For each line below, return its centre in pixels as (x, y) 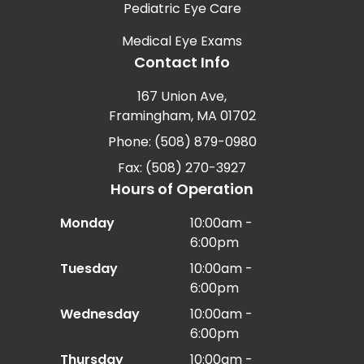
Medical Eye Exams (182, 41)
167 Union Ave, (182, 97)
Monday (87, 223)
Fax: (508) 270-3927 (182, 168)
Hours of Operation (182, 189)
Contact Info (182, 63)
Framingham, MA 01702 (182, 116)
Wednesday (100, 314)
